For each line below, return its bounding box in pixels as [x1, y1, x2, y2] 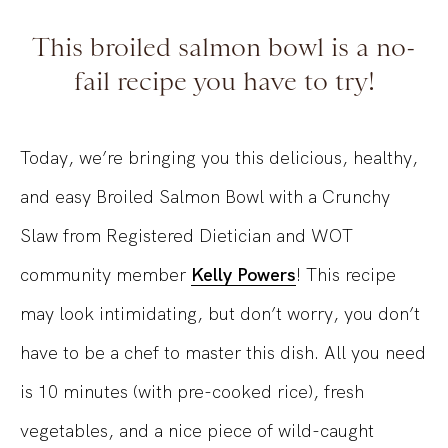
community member [20, 263, 191, 287]
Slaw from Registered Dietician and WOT [20, 224, 353, 248]
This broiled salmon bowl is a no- [32, 32, 416, 63]
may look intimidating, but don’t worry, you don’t [20, 302, 420, 326]
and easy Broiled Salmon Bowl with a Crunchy [20, 185, 390, 209]
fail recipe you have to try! [73, 66, 375, 97]
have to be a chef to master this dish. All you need [20, 341, 426, 365]
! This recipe [296, 263, 396, 287]
